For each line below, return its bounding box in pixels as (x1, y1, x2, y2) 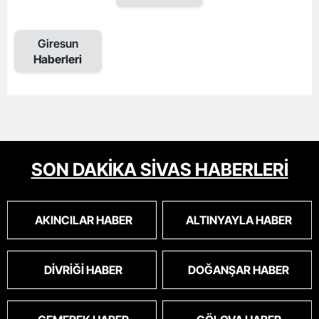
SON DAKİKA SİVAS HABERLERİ (31, 159, 288, 180)
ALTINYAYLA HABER (185, 213, 292, 227)
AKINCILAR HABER (34, 213, 132, 227)
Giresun (37, 36, 78, 51)
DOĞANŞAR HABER (188, 263, 289, 277)
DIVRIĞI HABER (44, 263, 122, 277)
